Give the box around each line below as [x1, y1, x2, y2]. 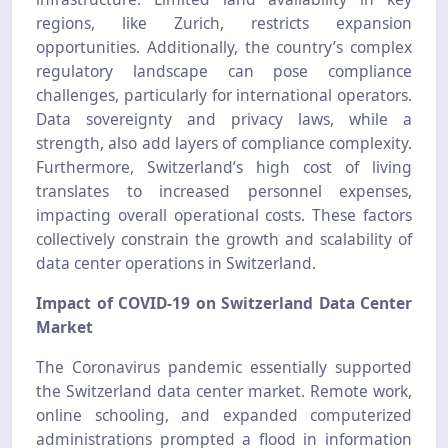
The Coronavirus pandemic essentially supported [36, 356, 412, 379]
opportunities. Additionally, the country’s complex [36, 36, 412, 59]
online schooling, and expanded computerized [36, 404, 412, 427]
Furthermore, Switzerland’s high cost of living [36, 156, 412, 179]
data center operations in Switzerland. [36, 252, 316, 275]
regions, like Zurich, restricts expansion [36, 12, 412, 35]
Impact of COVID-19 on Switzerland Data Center [36, 292, 412, 315]
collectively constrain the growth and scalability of [36, 228, 412, 251]
